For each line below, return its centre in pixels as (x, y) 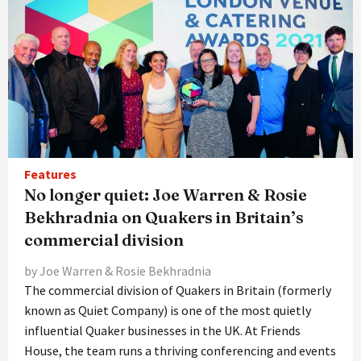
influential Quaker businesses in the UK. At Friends (162, 330)
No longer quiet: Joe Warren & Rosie (166, 194)
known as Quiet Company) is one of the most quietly (168, 310)
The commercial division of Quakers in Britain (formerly (178, 290)
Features (50, 174)
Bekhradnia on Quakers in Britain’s (164, 217)
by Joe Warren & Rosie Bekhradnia (118, 270)
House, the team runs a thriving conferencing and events (180, 350)
